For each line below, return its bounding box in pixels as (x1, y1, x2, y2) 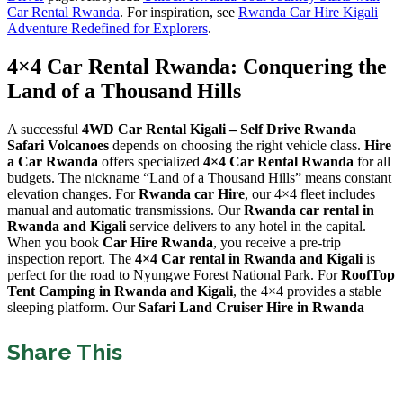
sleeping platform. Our (7, 300, 139, 316)
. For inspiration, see (120, 4, 238, 21)
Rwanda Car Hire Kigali (238, 4, 378, 21)
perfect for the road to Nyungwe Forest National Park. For (7, 267, 341, 283)
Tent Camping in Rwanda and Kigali (7, 283, 233, 300)
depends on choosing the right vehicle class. (109, 138, 364, 154)
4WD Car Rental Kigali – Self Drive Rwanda (82, 121, 356, 138)
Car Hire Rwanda (103, 235, 213, 251)
